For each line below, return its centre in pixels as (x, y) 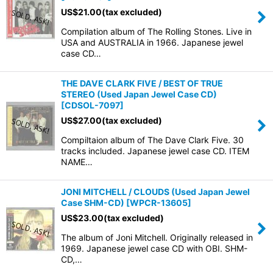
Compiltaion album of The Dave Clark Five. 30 (152, 140)
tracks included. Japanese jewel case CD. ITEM (155, 151)
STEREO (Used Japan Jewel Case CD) (139, 94)
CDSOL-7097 (92, 105)
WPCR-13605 (159, 203)
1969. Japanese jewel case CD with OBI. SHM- (154, 248)
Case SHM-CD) (93, 203)
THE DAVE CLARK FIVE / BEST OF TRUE (142, 83)
